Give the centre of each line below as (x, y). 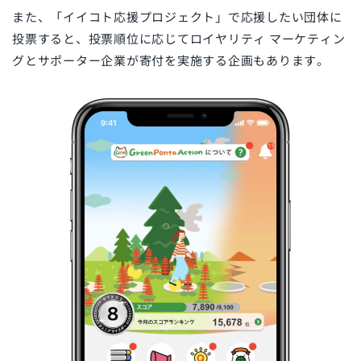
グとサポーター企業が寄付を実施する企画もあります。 (171, 60)
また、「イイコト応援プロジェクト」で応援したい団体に (177, 17)
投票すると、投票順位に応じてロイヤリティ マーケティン (179, 39)
